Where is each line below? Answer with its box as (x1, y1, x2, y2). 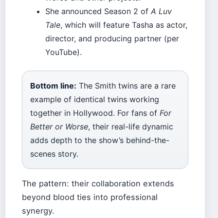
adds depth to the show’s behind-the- (30, 135, 169, 145)
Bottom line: (30, 80, 76, 91)
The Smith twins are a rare (76, 80, 176, 91)
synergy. (22, 206, 54, 216)
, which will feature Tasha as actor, (60, 19, 187, 30)
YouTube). (45, 47, 82, 57)
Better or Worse (30, 121, 88, 131)
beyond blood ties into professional (22, 192, 158, 202)
